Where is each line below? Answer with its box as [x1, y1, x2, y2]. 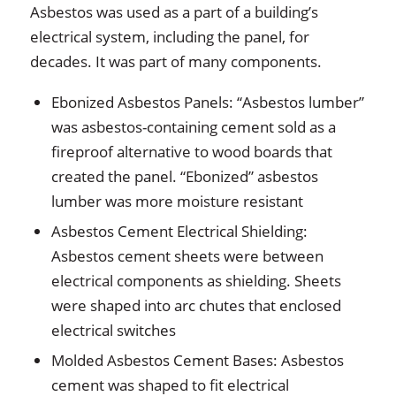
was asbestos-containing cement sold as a [50, 116, 336, 137]
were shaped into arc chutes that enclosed [50, 294, 341, 316]
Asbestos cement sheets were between [50, 245, 324, 266]
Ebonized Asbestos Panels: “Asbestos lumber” [50, 91, 364, 112]
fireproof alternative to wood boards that [50, 141, 332, 162]
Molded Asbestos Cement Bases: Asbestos [50, 349, 344, 370]
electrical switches [50, 319, 176, 340]
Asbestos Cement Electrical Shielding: [50, 220, 308, 241]
